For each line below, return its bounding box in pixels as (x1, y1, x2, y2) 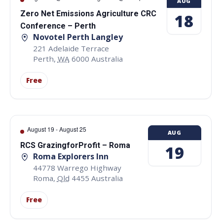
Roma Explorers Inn (33, 151, 109, 162)
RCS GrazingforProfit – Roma (20, 141, 130, 150)
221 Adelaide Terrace (33, 43, 109, 53)
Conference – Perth (20, 21, 96, 31)
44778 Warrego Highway (33, 162, 121, 173)
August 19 (27, 125, 54, 134)
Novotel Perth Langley (33, 32, 123, 43)
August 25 (59, 125, 86, 134)
